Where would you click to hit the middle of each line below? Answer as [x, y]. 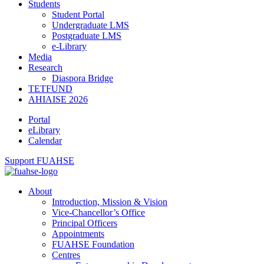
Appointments [78, 234]
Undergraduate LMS [90, 25]
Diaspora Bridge [82, 78]
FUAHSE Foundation [93, 244]
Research [45, 67]
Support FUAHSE [39, 161]
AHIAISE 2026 [58, 99]
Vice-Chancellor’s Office [98, 212]
